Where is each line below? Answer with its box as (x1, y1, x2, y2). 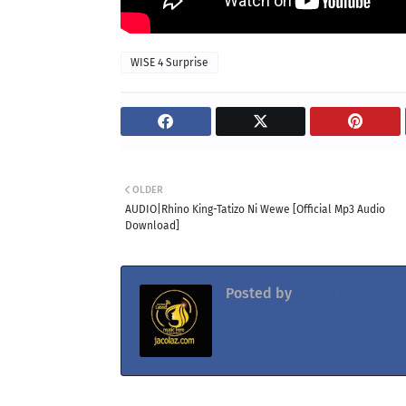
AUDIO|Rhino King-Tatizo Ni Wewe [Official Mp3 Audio (125, 202, 385, 216)
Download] (125, 218, 179, 232)
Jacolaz (292, 284, 343, 302)
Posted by (226, 284, 292, 302)
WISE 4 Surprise (130, 55, 208, 69)
